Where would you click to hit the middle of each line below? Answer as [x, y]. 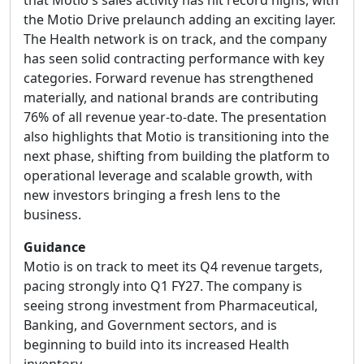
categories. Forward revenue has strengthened [169, 78]
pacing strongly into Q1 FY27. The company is [163, 286]
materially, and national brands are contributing [171, 97]
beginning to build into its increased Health [156, 344]
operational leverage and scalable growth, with [168, 175]
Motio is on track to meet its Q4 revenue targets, [173, 266]
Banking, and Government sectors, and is [150, 325]
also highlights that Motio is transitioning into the [176, 136]
